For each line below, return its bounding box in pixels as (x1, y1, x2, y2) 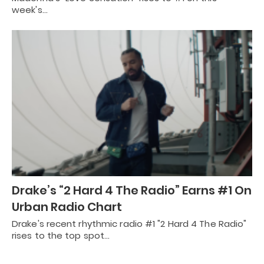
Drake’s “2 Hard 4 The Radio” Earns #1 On (12, 182, 252, 199)
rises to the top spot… (12, 229, 110, 242)
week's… (12, 3, 48, 16)
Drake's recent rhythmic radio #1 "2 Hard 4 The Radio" (12, 217, 247, 230)
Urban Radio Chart (12, 199, 122, 215)
